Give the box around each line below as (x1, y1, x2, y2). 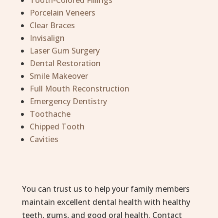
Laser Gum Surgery (29, 45, 100, 56)
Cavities (29, 134, 58, 145)
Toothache (29, 109, 71, 120)
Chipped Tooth (29, 121, 85, 132)
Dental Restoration (29, 58, 101, 69)
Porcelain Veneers (29, 7, 95, 18)
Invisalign (29, 33, 65, 44)
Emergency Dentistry (29, 96, 107, 107)
